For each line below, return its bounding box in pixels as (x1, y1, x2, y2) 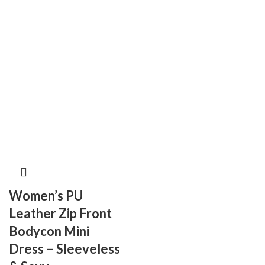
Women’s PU (9, 188, 83, 204)
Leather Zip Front (9, 205, 112, 222)
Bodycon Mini (9, 223, 89, 240)
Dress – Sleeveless (9, 241, 120, 257)
